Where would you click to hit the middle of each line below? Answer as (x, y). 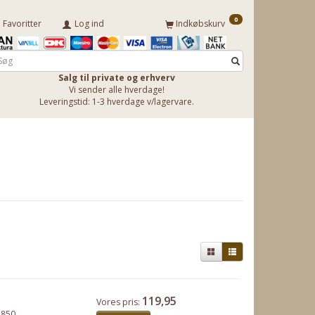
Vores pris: (119, 302)
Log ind (89, 24)
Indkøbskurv (201, 24)
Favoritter (22, 24)
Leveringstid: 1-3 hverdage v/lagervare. (117, 102)
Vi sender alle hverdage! (117, 90)
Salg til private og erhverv (117, 78)
